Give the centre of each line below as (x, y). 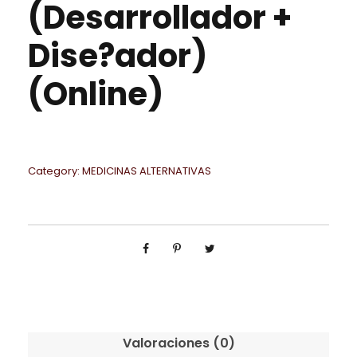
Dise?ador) (118, 56)
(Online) (96, 94)
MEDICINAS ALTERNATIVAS (147, 171)
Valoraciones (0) (178, 343)
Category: (55, 171)
